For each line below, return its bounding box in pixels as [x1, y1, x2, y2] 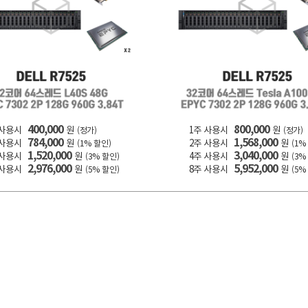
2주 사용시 [188, 138, 228, 148]
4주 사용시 [188, 151, 228, 161]
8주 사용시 [188, 164, 228, 174]
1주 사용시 [188, 125, 228, 135]
